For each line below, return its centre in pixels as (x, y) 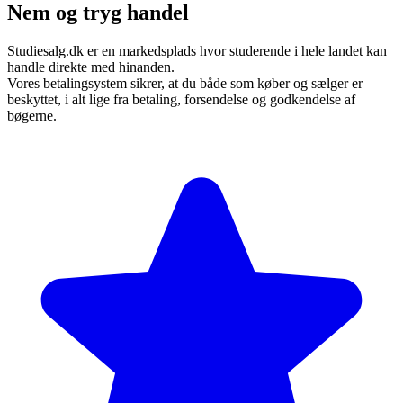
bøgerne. (32, 115)
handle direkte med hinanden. (91, 67)
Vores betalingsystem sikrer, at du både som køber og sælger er (185, 83)
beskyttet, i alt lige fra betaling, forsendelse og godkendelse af (181, 99)
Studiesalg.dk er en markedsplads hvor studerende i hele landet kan (197, 50)
